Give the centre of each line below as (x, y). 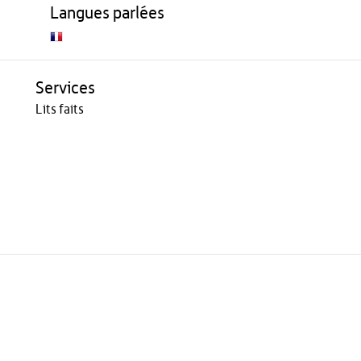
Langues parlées (107, 13)
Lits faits (59, 110)
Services (65, 88)
